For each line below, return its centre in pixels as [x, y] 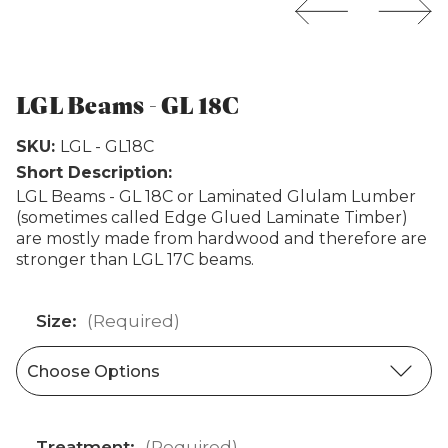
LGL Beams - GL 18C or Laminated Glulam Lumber [216, 196]
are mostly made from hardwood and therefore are [221, 238]
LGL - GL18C [106, 146]
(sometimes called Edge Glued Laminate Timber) [212, 217]
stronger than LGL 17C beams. [135, 259]
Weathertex [323, 42]
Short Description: [94, 172]
